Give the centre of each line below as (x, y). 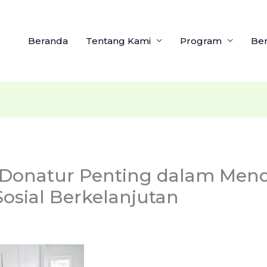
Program (201, 41)
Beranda (48, 41)
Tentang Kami (118, 41)
